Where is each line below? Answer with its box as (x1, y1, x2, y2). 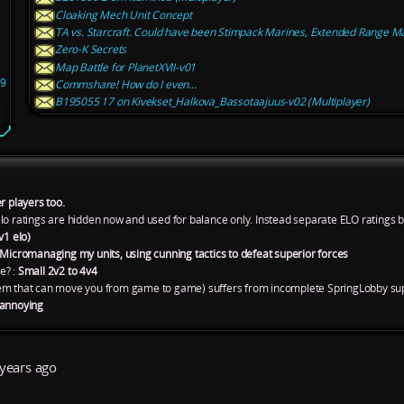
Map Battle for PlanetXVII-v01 (54, 59, 197, 75)
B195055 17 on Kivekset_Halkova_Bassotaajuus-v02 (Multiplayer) (54, 94, 370, 110)
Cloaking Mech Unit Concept (54, 6, 192, 23)
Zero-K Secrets (54, 41, 127, 58)
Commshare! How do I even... (54, 76, 197, 92)
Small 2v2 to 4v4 (17, 262, 97, 279)
